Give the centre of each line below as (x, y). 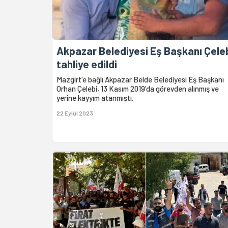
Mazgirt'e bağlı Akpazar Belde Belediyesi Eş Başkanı (140, 79)
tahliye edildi (87, 64)
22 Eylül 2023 (75, 113)
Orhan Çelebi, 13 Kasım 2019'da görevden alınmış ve (138, 88)
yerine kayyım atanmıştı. (95, 97)
